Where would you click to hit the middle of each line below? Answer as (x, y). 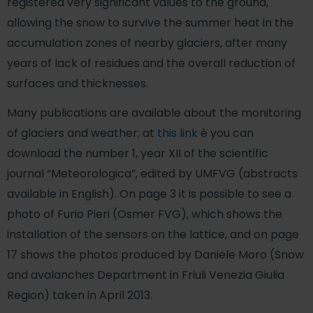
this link (177, 133)
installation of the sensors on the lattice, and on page (153, 234)
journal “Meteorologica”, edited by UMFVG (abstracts (152, 173)
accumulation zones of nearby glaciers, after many (147, 43)
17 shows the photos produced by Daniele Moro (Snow (155, 254)
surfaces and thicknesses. (78, 83)
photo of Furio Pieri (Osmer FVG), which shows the (145, 214)
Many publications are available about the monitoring (154, 112)
